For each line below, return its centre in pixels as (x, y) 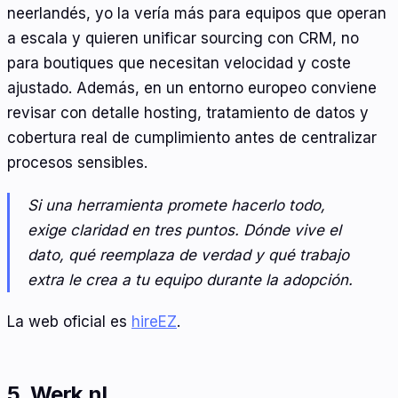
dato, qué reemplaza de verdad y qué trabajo (188, 255)
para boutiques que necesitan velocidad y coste (179, 64)
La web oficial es (69, 322)
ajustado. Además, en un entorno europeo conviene (192, 88)
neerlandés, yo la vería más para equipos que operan (197, 14)
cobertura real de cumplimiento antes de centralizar (192, 138)
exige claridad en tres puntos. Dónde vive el (184, 230)
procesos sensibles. (77, 163)
